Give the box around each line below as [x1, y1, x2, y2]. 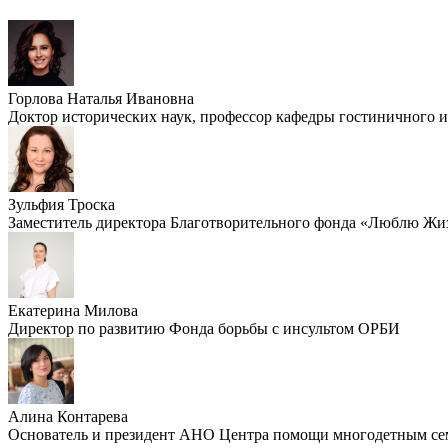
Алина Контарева [8, 407, 128, 425]
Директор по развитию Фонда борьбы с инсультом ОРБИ [8, 319, 400, 337]
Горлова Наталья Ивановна [8, 89, 194, 107]
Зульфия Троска [8, 195, 115, 213]
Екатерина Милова [8, 301, 138, 319]
